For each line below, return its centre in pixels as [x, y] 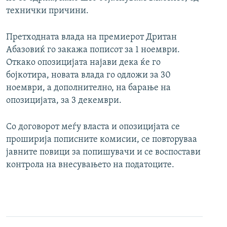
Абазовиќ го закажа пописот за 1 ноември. [93, 50]
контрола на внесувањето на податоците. [90, 165]
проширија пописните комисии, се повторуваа [102, 140]
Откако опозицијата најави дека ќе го [83, 63]
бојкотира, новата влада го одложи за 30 [88, 75]
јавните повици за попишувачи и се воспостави [103, 153]
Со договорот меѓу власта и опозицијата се [93, 127]
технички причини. [47, 11]
